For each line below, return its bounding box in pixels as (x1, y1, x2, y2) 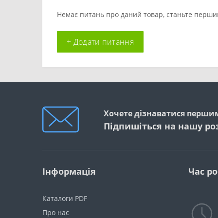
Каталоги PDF (42, 194, 89, 203)
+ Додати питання (67, 36, 134, 47)
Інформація (42, 165, 96, 177)
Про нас (42, 208, 69, 217)
